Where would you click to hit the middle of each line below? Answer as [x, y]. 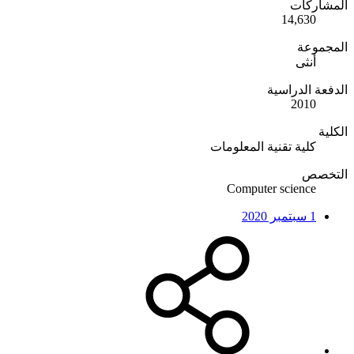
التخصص [325, 174]
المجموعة [322, 47]
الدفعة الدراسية [307, 89]
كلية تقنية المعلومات [263, 146]
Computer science [271, 188]
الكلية [333, 131]
